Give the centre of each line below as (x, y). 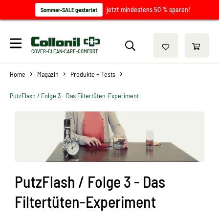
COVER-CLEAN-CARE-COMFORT (65, 51)
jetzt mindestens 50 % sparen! (148, 10)
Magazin (48, 74)
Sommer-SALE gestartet (69, 10)
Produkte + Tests (93, 74)
